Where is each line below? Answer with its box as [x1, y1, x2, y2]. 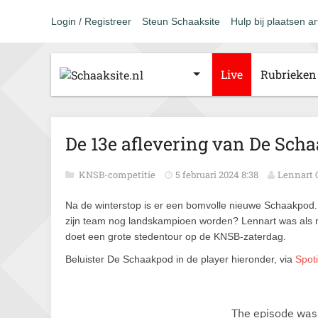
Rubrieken [261, 67, 317, 82]
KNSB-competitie [79, 168, 158, 181]
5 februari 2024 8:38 [175, 168, 258, 181]
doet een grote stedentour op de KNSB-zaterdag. [65, 231, 286, 242]
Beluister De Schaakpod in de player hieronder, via [65, 253, 295, 265]
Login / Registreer [51, 16, 131, 27]
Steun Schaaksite [142, 16, 220, 27]
